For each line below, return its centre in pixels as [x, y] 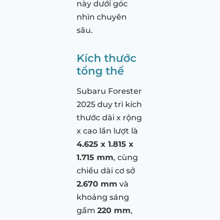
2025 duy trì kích [109, 105]
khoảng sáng [103, 197]
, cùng [126, 158]
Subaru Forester [109, 91]
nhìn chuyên [102, 17]
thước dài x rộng [109, 118]
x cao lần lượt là [107, 131]
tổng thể [100, 71]
